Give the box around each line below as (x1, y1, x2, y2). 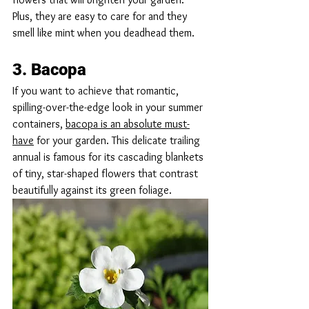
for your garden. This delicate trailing (34, 133, 203, 147)
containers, (12, 117, 66, 130)
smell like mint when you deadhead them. (12, 26, 195, 39)
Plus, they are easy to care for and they (12, 9, 190, 23)
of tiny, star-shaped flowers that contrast (12, 166, 201, 180)
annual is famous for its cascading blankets (12, 150, 206, 163)
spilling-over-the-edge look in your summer (12, 100, 206, 114)
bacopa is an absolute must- (66, 117, 190, 130)
